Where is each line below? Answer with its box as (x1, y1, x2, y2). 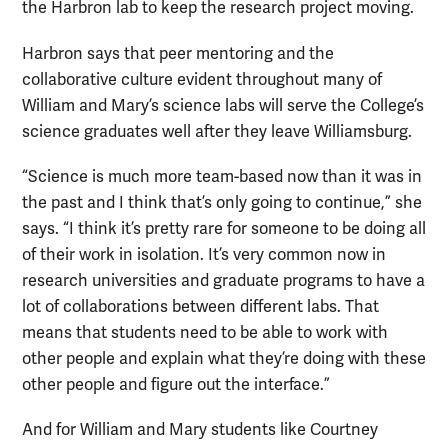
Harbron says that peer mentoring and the (22, 43, 334, 64)
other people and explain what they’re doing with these (22, 348, 426, 369)
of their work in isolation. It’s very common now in (22, 244, 386, 265)
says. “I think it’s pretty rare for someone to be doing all (22, 218, 426, 239)
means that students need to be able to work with (22, 322, 388, 343)
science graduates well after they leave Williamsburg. (22, 121, 412, 142)
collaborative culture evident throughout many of (22, 69, 382, 90)
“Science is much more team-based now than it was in (22, 166, 422, 187)
